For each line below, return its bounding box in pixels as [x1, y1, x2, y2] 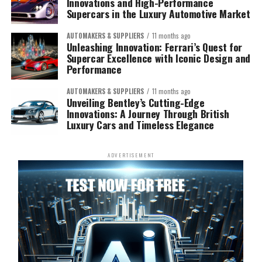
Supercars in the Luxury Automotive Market [66, 5, 250, 21]
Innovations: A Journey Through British [66, 105, 229, 121]
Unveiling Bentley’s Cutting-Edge [66, 94, 205, 110]
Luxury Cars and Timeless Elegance [66, 116, 215, 132]
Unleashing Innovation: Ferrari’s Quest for [66, 39, 242, 54]
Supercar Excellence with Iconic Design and [66, 50, 250, 65]
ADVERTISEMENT [107, 150, 155, 159]
